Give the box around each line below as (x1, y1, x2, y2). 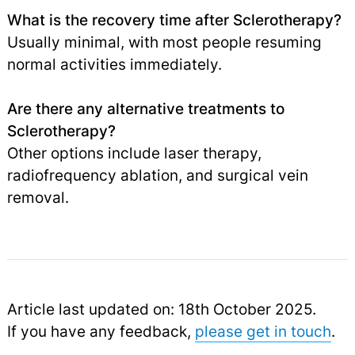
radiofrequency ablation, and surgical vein (6, 165, 308, 185)
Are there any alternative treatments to (6, 98, 284, 118)
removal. (6, 187, 69, 207)
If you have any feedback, (6, 321, 195, 341)
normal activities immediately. (6, 54, 222, 74)
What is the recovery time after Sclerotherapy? (6, 10, 342, 29)
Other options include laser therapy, (6, 143, 261, 162)
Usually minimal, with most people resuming (6, 32, 322, 52)
